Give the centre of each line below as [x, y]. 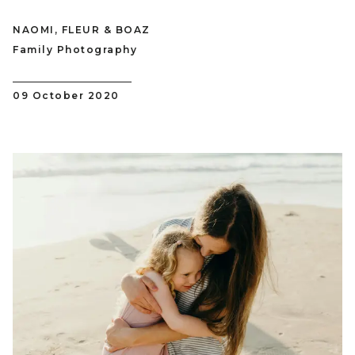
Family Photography [75, 49]
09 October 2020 [66, 95]
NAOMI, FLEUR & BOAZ [82, 29]
